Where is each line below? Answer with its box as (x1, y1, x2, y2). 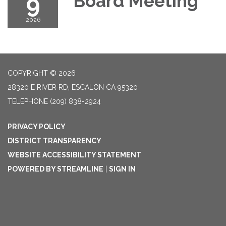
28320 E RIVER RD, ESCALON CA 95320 (8, 83, 138, 92)
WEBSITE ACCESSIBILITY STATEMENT (8, 151, 141, 159)
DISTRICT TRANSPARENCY (8, 137, 101, 145)
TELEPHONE (8, 97, 48, 106)
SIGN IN (109, 165, 136, 174)
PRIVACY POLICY (8, 123, 66, 131)
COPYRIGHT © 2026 (8, 69, 76, 78)
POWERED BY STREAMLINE (8, 165, 103, 174)
